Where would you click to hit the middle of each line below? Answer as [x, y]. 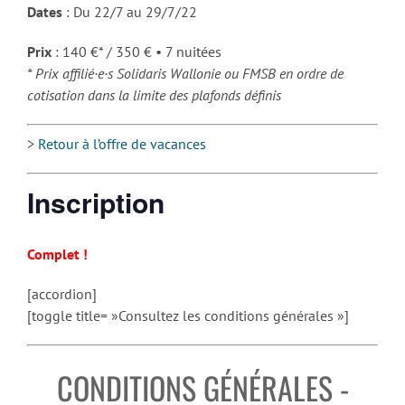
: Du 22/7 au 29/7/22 [130, 12]
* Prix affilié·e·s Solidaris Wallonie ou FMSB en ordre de [185, 74]
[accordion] [62, 293]
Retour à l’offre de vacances [122, 144]
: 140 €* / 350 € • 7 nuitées [137, 52]
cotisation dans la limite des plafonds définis [154, 95]
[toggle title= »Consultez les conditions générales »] [188, 315]
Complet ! [57, 254]
